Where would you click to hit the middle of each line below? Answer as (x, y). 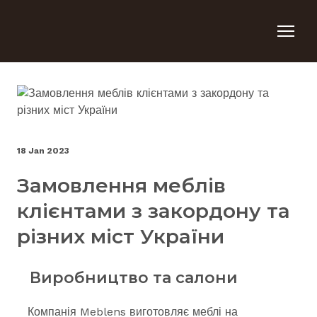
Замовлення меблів (121, 185)
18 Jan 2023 (43, 151)
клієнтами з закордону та (154, 211)
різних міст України (121, 236)
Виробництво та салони (127, 278)
